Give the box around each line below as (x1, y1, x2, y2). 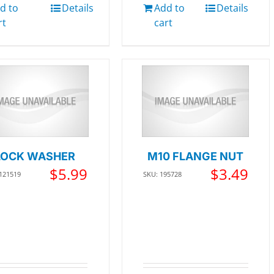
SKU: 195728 (143, 169, 182, 179)
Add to (154, 1, 185, 15)
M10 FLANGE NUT (147, 149, 244, 163)
